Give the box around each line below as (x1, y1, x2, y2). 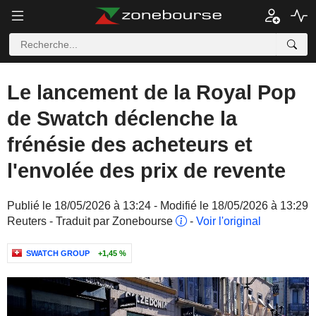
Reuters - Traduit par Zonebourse (7, 215, 176, 227)
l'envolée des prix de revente (7, 159, 286, 182)
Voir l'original (196, 215, 261, 227)
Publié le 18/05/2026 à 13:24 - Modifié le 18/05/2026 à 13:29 (7, 200, 308, 212)
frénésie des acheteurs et (7, 133, 253, 156)
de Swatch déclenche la (7, 107, 237, 130)
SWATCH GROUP (26, 249, 90, 257)
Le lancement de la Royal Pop (7, 81, 296, 104)
